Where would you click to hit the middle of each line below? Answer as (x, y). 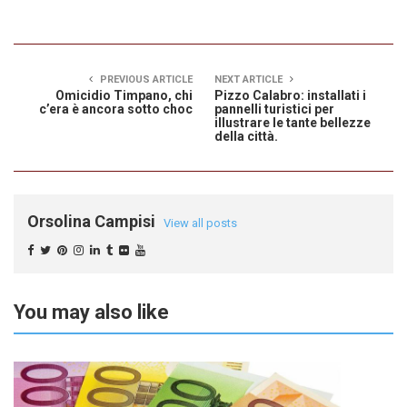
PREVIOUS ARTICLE (145, 79)
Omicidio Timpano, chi (124, 95)
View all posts (200, 223)
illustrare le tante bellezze (293, 122)
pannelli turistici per (274, 109)
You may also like (91, 312)
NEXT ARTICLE (250, 79)
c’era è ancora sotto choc (116, 109)
